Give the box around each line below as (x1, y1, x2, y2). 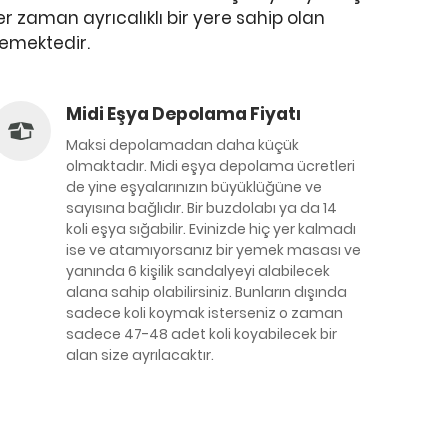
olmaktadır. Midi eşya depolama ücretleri (66, 156, 355, 176)
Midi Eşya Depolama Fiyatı (66, 102, 301, 126)
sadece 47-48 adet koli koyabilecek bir (66, 324, 337, 344)
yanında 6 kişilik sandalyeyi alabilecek (66, 261, 330, 281)
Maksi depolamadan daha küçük (66, 135, 299, 155)
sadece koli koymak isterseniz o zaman (66, 303, 343, 323)
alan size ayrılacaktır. (66, 345, 214, 365)
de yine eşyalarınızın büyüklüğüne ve (66, 177, 322, 197)
